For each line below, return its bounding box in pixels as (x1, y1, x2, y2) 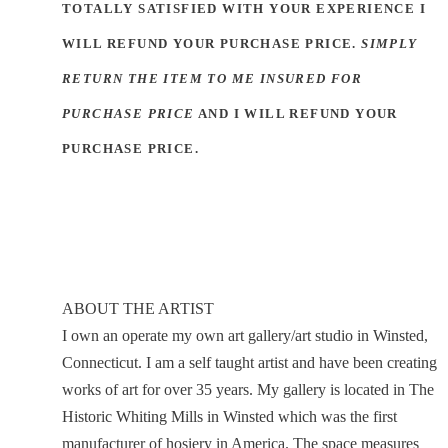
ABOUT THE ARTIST (62, 299, 214, 317)
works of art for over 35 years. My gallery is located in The (62, 380, 434, 398)
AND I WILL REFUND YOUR (194, 106, 398, 122)
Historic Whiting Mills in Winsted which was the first (62, 407, 397, 425)
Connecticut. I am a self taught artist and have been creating (62, 353, 437, 371)
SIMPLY (361, 36, 418, 52)
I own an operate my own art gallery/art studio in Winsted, (62, 326, 428, 344)
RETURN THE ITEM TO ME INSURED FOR (62, 71, 363, 87)
